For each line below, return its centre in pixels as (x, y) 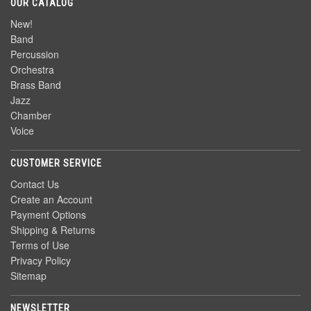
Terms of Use (40, 245)
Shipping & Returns (53, 230)
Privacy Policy (41, 261)
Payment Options (48, 215)
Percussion (35, 54)
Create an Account (51, 200)
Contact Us (35, 184)
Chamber (31, 116)
